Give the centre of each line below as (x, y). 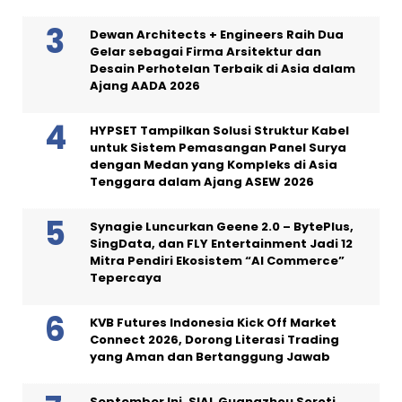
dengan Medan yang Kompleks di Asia (214, 164)
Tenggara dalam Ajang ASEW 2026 (202, 181)
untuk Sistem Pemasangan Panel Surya (218, 147)
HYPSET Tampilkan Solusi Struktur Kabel (219, 130)
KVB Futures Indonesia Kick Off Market (213, 322)
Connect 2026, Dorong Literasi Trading (214, 339)
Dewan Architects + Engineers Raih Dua (217, 34)
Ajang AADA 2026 (145, 85)
